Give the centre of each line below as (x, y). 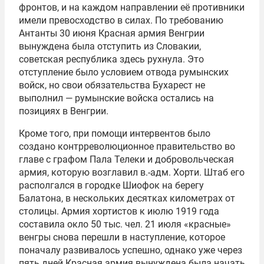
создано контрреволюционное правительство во (127, 147)
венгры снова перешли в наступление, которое (122, 237)
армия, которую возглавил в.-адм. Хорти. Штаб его (132, 173)
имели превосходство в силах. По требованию (121, 21)
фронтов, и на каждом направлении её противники (132, 8)
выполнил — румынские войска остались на (116, 98)
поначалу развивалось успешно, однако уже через (131, 250)
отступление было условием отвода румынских (124, 72)
